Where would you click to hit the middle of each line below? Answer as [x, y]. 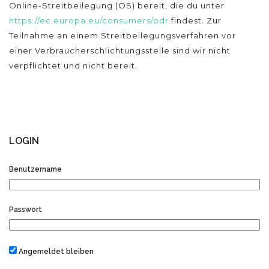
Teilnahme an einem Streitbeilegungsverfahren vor [122, 35]
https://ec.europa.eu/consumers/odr [89, 20]
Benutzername [35, 169]
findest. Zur [195, 20]
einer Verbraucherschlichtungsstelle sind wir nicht [120, 50]
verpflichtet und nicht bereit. [73, 65]
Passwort [26, 209]
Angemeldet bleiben [55, 251]
